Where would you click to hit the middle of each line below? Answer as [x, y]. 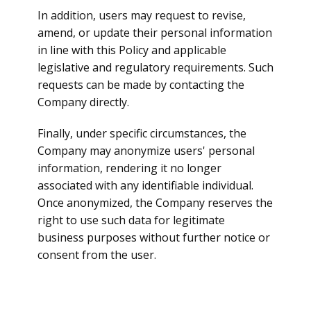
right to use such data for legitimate [131, 220]
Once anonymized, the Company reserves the [155, 203]
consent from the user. [97, 255]
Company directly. [83, 102]
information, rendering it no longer [129, 168]
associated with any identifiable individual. [145, 185]
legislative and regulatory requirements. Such [155, 67]
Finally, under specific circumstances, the [142, 133]
